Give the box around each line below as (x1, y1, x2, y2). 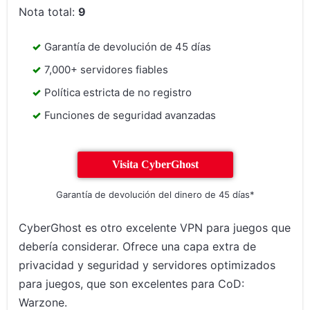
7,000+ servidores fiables (44, 63, 169, 77)
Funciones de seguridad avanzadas (44, 109, 217, 122)
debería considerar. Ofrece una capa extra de (19, 239, 257, 254)
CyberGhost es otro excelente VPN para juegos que (19, 221, 291, 235)
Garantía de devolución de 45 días (44, 40, 212, 54)
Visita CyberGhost (111, 158, 199, 171)
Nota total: (19, 5, 79, 19)
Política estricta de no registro (44, 86, 192, 100)
